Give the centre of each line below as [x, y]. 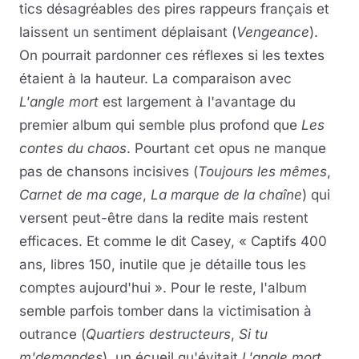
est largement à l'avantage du [197, 101]
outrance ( [52, 334]
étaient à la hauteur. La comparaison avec [155, 78]
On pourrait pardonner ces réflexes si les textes [172, 55]
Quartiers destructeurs [158, 334]
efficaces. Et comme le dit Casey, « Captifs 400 [173, 241]
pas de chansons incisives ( [109, 171]
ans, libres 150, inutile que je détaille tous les [163, 264]
